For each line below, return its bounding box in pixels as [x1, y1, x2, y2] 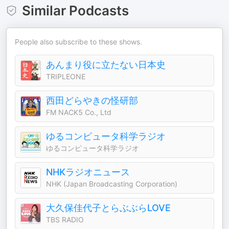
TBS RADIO [46, 215, 84, 224]
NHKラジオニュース [46, 167, 130, 177]
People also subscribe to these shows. [15, 37, 142, 46]
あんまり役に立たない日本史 [46, 59, 166, 70]
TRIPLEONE [46, 72, 85, 81]
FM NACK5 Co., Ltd [46, 108, 111, 117]
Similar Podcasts [21, 3, 129, 18]
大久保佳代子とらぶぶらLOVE [46, 202, 171, 213]
